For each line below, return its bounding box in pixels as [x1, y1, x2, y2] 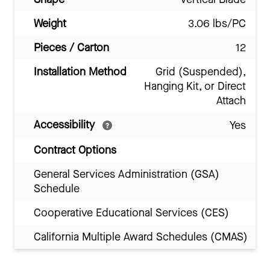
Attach [216, 93, 246, 108]
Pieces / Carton [34, 40, 109, 55]
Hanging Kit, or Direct [144, 78, 246, 93]
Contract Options [34, 142, 116, 157]
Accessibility [34, 117, 98, 132]
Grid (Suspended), [155, 64, 246, 79]
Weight [34, 16, 66, 31]
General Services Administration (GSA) [34, 166, 219, 181]
